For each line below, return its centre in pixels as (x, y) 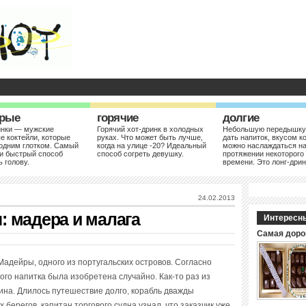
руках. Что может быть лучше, (150, 137)
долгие (241, 118)
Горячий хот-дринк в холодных (150, 129)
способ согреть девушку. (140, 154)
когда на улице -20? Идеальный (152, 145)
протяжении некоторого (263, 154)
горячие (118, 118)
